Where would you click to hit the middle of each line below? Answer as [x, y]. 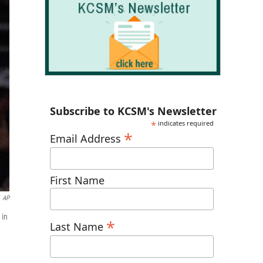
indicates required [185, 123]
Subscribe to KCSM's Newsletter [133, 111]
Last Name [78, 226]
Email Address [87, 138]
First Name [77, 181]
